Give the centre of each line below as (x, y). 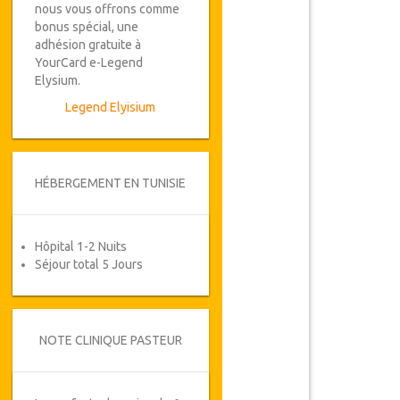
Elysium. (57, 80)
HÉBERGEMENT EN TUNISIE (110, 183)
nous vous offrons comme (107, 9)
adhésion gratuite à (87, 45)
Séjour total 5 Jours (88, 264)
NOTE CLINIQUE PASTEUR (110, 340)
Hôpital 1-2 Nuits (80, 246)
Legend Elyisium (110, 107)
